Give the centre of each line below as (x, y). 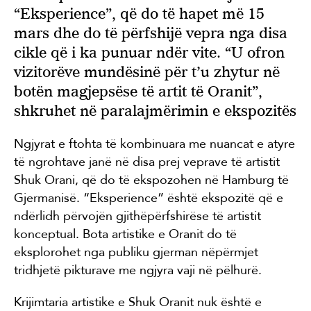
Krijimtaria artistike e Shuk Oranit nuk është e (138, 302)
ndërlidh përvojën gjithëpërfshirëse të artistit (137, 216)
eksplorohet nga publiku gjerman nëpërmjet (136, 252)
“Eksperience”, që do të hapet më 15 (139, 13)
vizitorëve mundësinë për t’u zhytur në (147, 72)
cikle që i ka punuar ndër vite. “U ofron (149, 52)
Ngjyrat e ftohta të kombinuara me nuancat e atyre (154, 143)
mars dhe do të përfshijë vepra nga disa (151, 33)
